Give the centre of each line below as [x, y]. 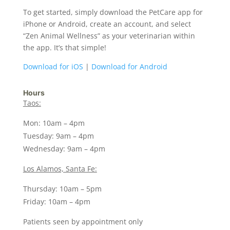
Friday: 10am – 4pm [56, 202]
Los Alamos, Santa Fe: [60, 169]
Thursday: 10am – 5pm [62, 189]
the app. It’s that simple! [64, 47]
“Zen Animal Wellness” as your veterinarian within [109, 36]
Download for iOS [53, 66]
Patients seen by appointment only [83, 222]
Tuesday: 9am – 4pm [58, 136]
